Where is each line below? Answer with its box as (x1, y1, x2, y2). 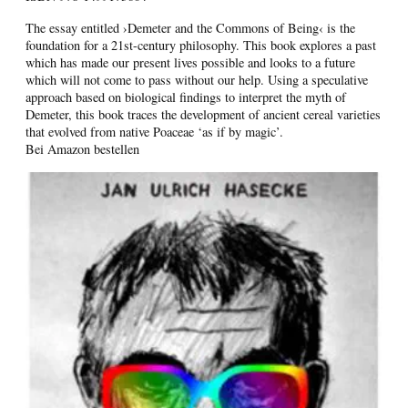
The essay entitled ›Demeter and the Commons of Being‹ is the (25, 19, 355, 37)
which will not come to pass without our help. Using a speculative (25, 71, 368, 89)
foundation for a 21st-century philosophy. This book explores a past (25, 36, 376, 55)
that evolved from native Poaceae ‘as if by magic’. (25, 123, 283, 141)
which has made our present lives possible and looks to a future (25, 54, 355, 72)
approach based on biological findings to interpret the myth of (25, 88, 346, 107)
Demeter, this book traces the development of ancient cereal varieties (25, 106, 381, 124)
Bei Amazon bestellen (25, 140, 139, 158)
